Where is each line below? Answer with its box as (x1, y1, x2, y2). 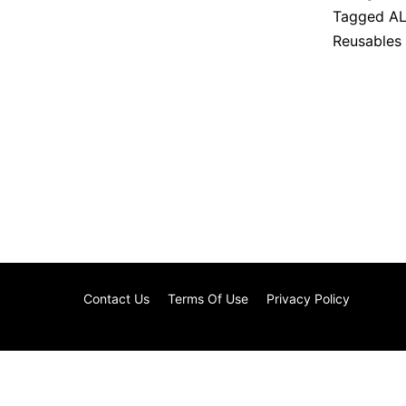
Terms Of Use (168, 291, 248, 307)
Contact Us (83, 291, 150, 307)
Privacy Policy (266, 291, 350, 307)
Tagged (333, 7, 389, 26)
